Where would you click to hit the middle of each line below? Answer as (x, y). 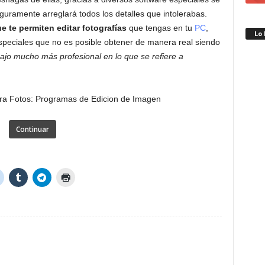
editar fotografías (91, 28)
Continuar (32, 129)
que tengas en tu (160, 28)
